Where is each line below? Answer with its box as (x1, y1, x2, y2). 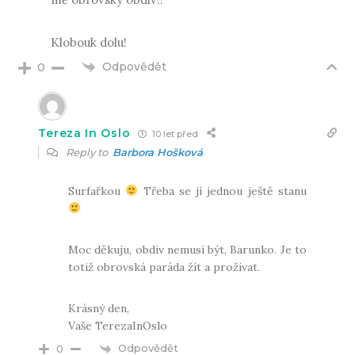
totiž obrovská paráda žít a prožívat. (68, 260, 261, 275)
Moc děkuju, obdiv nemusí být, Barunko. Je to (68, 242, 307, 258)
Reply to (63, 146, 113, 159)
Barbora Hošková (113, 146, 204, 159)
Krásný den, (68, 301, 130, 316)
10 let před (150, 128, 199, 139)
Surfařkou (68, 184, 126, 199)
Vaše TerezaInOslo (68, 319, 168, 334)
